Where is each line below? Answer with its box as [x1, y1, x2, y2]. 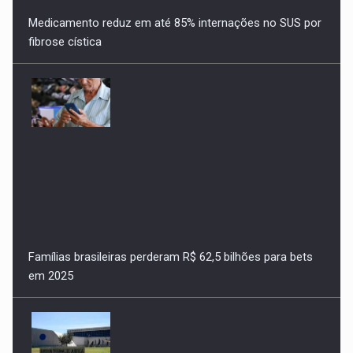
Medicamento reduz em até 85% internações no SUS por [28, 6, 322, 21]
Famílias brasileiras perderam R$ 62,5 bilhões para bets [28, 240, 314, 255]
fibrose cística [28, 25, 102, 40]
